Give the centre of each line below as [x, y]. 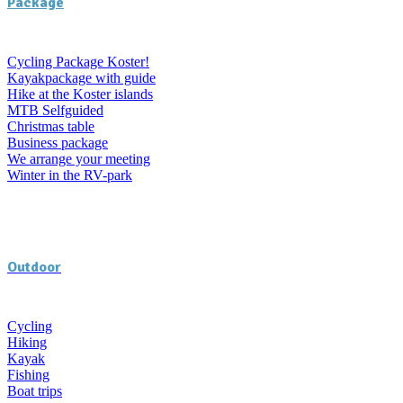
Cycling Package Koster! [78, 61]
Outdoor [34, 268]
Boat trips [35, 391]
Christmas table [51, 126]
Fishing [28, 375]
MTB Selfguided [55, 110]
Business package [58, 142]
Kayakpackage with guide [81, 77]
